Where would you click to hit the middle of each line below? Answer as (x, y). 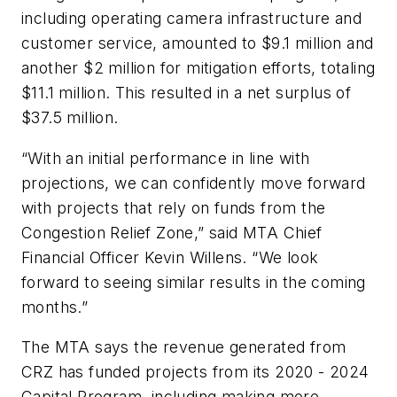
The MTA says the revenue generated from (184, 347)
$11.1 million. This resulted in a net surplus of (187, 93)
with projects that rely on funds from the (174, 207)
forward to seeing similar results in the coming (194, 282)
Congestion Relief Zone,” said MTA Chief (172, 232)
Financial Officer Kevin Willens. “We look (170, 257)
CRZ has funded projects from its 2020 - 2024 (195, 372)
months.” (57, 307)
